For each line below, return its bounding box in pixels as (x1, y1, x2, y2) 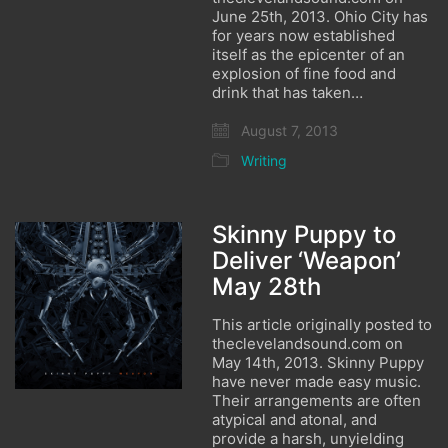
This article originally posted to (212, 315, 433, 334)
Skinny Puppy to (212, 220, 397, 249)
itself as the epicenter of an (212, 45, 406, 64)
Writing (241, 152, 288, 169)
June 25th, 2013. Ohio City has (212, 7, 429, 26)
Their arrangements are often (212, 391, 422, 410)
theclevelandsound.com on (212, 334, 404, 353)
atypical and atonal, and (212, 410, 378, 429)
